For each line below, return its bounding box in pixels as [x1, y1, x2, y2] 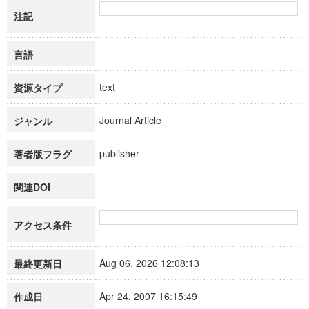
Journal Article [99, 113, 174, 127]
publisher [99, 146, 152, 160]
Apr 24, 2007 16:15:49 [99, 289, 210, 303]
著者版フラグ [14, 147, 72, 161]
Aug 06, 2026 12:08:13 [99, 256, 212, 270]
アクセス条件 [14, 218, 72, 232]
